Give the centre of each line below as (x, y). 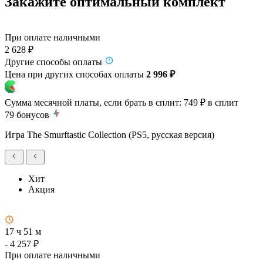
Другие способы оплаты (53, 62)
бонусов (33, 114)
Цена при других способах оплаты (75, 74)
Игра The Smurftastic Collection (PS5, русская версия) (109, 134)
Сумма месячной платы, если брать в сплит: (93, 102)
